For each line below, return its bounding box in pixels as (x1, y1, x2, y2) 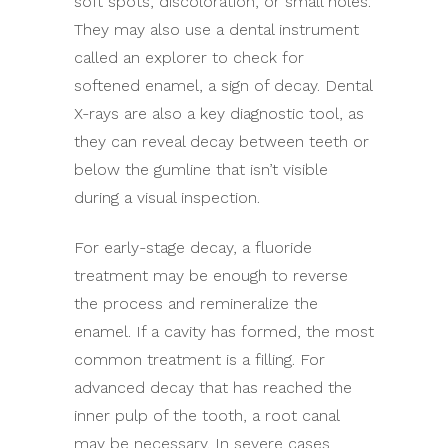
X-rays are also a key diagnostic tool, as (74, 103, 364, 123)
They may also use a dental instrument (74, 19, 359, 39)
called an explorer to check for (74, 47, 304, 67)
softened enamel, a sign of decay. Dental (74, 75, 372, 95)
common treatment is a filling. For (74, 349, 325, 369)
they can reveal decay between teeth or (74, 131, 369, 151)
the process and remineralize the (74, 293, 318, 313)
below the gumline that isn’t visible (74, 159, 328, 179)
